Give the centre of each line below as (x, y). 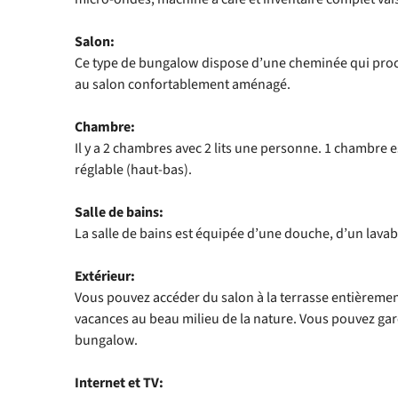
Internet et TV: (119, 382)
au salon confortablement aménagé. (183, 84)
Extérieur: (105, 276)
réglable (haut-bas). (133, 169)
